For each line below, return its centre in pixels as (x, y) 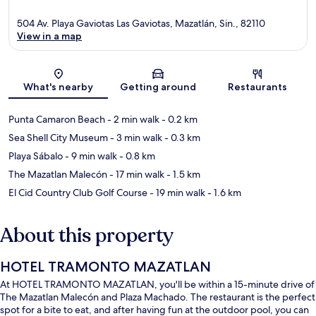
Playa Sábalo (36, 156)
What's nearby (59, 87)
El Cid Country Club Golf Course (78, 193)
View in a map (49, 36)
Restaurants (258, 87)
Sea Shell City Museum (58, 138)
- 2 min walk (132, 120)
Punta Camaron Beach (57, 120)
